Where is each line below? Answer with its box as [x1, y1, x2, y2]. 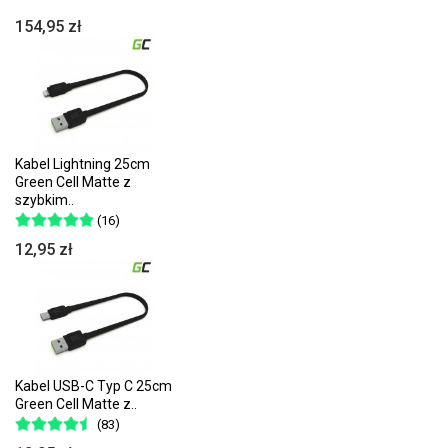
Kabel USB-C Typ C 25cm [15, 377, 172, 394]
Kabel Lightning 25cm [15, 155, 150, 172]
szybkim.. [15, 191, 74, 208]
